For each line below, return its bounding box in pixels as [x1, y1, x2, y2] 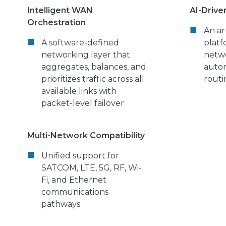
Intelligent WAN [27, 5, 93, 15]
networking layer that [41, 49, 130, 60]
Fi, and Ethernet [41, 175, 106, 185]
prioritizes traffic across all [41, 74, 144, 84]
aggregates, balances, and [41, 62, 146, 72]
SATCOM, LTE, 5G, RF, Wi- [41, 162, 142, 173]
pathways [41, 199, 80, 209]
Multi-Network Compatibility [27, 130, 145, 140]
